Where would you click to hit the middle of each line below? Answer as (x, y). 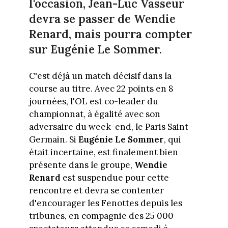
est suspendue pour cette (115, 177)
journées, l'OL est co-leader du (93, 101)
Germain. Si (53, 139)
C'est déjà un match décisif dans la (100, 76)
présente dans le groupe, (81, 165)
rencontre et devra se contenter (96, 190)
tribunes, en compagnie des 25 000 (101, 216)
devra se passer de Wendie (102, 19)
